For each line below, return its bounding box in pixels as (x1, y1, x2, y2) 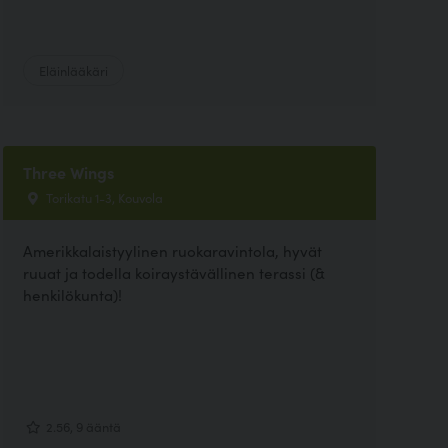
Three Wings (22, 160, 114, 183)
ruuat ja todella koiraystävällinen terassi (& (22, 261, 325, 283)
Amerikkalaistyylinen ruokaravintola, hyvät (22, 239, 322, 261)
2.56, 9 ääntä (42, 417, 121, 436)
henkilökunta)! (22, 283, 122, 305)
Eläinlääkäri (38, 60, 108, 79)
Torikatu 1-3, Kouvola (42, 187, 163, 206)
